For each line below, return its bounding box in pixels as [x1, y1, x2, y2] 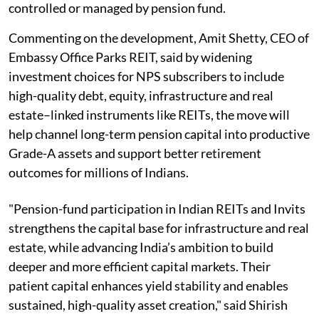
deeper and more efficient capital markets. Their [9, 258, 271, 274]
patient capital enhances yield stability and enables [9, 277, 288, 293]
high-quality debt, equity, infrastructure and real [9, 87, 273, 103]
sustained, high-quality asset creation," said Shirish [9, 296, 288, 313]
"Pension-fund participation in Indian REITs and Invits [9, 200, 305, 216]
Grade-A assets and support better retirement [9, 145, 261, 161]
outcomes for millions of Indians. [9, 164, 189, 180]
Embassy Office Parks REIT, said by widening [9, 48, 252, 65]
